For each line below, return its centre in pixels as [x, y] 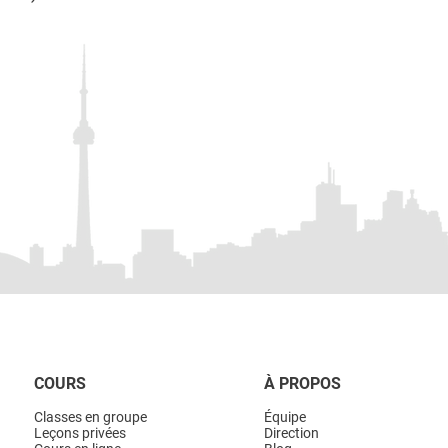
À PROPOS [302, 383]
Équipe [285, 417]
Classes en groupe [90, 417]
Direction [291, 433]
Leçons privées [80, 433]
